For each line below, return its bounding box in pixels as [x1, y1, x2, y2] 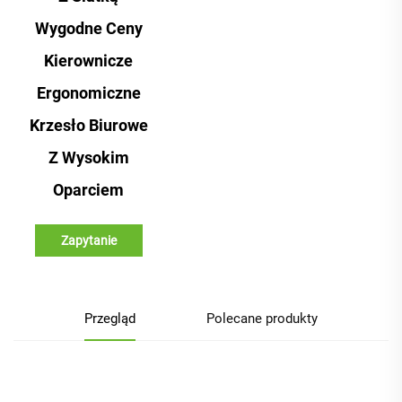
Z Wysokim [48, 147, 129, 167]
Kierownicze [44, 50, 134, 70]
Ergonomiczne [36, 83, 141, 102]
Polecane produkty [206, 310, 318, 327]
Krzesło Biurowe [29, 115, 148, 135]
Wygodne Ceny [34, 18, 143, 38]
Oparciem [53, 179, 125, 199]
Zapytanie [60, 232, 117, 248]
